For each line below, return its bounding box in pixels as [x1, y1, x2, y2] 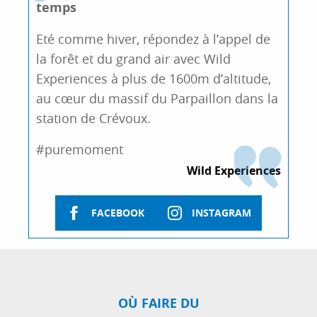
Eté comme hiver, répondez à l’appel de [36, 30, 270, 47]
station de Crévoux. [36, 110, 151, 127]
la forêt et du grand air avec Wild [36, 50, 231, 67]
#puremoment [36, 141, 123, 158]
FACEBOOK [91, 206, 145, 221]
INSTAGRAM [191, 206, 251, 221]
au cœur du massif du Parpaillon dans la [36, 90, 278, 107]
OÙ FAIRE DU [117, 294, 200, 313]
